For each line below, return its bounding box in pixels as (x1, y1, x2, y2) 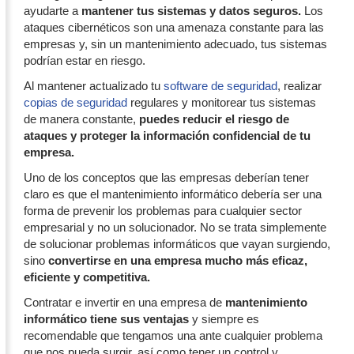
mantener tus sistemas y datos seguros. (78, 4, 301, 18)
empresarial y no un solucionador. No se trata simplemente (24, 220, 326, 235)
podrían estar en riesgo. (24, 54, 145, 68)
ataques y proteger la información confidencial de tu (24, 129, 311, 143)
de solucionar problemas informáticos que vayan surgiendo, (24, 237, 330, 251)
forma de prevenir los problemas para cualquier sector (24, 204, 302, 218)
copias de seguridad (24, 96, 127, 110)
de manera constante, (24, 112, 136, 126)
